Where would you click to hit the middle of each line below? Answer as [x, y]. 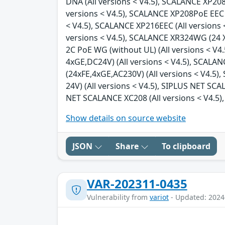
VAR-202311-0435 [137, 184]
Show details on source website [126, 118]
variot [159, 197]
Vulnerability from [118, 197]
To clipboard [186, 146]
